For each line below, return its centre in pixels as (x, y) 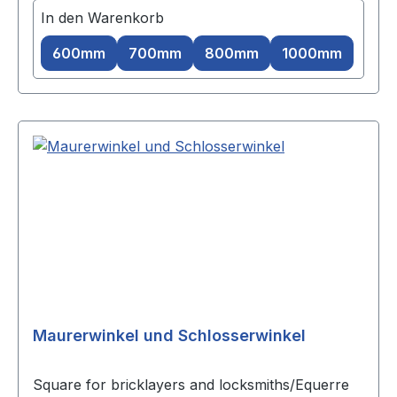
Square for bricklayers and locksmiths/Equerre (191, 385)
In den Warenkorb (102, 18)
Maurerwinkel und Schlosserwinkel (169, 336)
